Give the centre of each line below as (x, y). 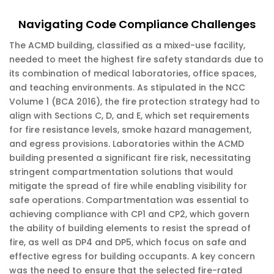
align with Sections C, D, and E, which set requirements (129, 116)
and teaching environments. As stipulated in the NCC (127, 87)
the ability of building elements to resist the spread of (130, 228)
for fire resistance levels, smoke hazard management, (130, 130)
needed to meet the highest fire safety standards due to (136, 59)
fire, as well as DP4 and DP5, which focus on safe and (128, 242)
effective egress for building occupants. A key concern (132, 256)
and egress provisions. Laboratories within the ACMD (127, 144)
